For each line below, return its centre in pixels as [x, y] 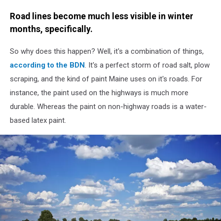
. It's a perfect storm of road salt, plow [147, 65]
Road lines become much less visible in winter [102, 17]
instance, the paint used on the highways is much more [99, 92]
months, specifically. [51, 29]
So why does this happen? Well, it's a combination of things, [107, 51]
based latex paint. [38, 120]
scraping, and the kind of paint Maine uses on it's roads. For [106, 79]
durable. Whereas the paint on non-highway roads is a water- [108, 106]
